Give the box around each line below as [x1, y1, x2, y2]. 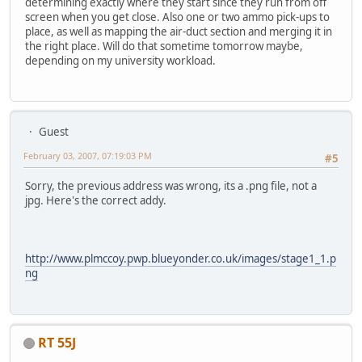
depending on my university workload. [25, 53, 216, 68]
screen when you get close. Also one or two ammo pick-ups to [25, 9, 330, 24]
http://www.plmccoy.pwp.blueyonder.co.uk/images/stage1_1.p [25, 251, 336, 267]
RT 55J [38, 333, 76, 351]
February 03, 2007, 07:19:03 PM [23, 149, 152, 162]
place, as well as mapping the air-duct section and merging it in [25, 23, 332, 39]
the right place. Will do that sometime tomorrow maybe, [25, 38, 303, 53]
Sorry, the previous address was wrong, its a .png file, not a [25, 179, 317, 194]
